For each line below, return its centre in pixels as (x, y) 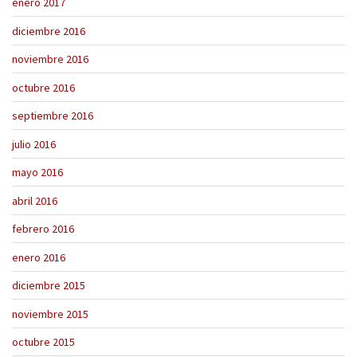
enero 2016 (39, 257)
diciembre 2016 (49, 31)
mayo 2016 (37, 173)
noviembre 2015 (50, 314)
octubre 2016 (43, 87)
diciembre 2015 (49, 286)
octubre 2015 (43, 342)
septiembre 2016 (53, 116)
